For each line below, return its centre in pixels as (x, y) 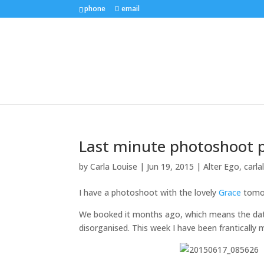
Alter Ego (222, 166)
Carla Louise (114, 166)
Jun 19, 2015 (171, 166)
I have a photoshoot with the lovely (149, 192)
